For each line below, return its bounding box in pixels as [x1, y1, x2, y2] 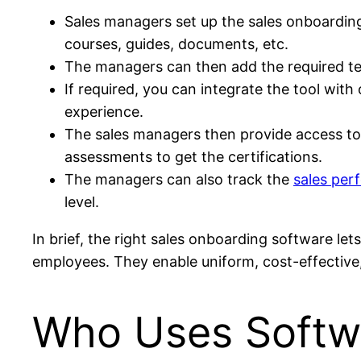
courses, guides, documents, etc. [64, 35, 293, 52]
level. [64, 193, 99, 210]
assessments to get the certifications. [64, 147, 322, 165]
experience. [64, 102, 143, 120]
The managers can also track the [64, 170, 293, 188]
